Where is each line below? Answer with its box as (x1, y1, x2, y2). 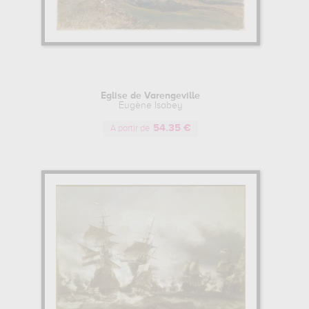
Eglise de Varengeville (101, 91, 200, 101)
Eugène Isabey (118, 101, 183, 110)
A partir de (110, 124, 150, 133)
